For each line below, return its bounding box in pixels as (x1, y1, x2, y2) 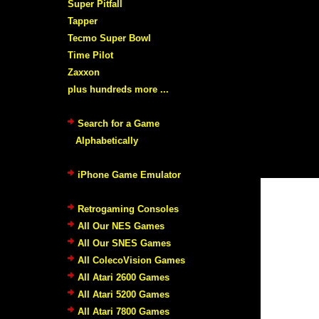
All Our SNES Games (78, 237, 171, 249)
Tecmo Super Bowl (68, 32, 151, 43)
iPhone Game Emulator (78, 169, 181, 180)
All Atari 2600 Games (78, 271, 169, 283)
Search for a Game (78, 117, 159, 129)
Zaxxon (68, 66, 100, 78)
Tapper (68, 15, 98, 26)
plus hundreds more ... (68, 83, 169, 95)
